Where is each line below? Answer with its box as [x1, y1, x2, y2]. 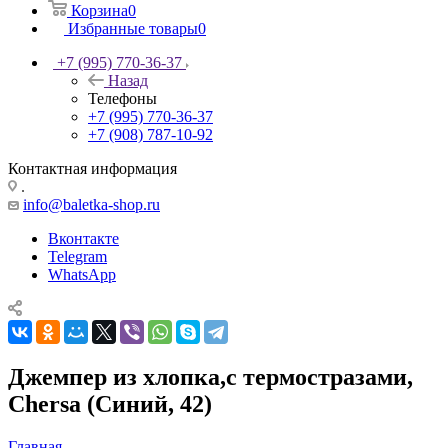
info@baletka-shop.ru [23, 195, 160, 213]
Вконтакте [48, 229, 119, 247]
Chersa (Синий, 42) [8, 390, 212, 417]
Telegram [48, 247, 107, 265]
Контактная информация [8, 159, 177, 177]
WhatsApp [48, 265, 116, 283]
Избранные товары [68, 19, 198, 37]
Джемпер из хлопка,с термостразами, [8, 363, 413, 390]
